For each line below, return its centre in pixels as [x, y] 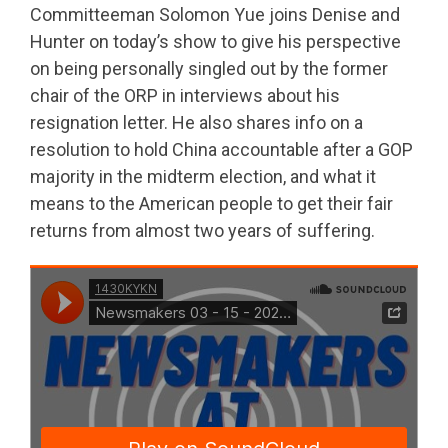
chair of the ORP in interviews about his [185, 95]
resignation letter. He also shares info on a [196, 122]
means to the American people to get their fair [211, 203]
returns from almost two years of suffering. [202, 230]
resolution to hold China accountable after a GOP [221, 149]
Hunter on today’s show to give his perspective [215, 41]
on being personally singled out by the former [209, 68]
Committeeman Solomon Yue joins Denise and [215, 14]
